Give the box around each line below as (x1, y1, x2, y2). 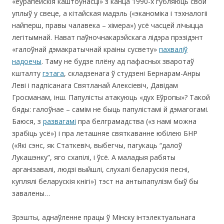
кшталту (12, 68, 42, 78)
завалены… (12, 188, 50, 198)
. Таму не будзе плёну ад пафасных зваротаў (41, 56, 194, 66)
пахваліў (159, 44, 187, 54)
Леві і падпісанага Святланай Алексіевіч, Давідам (12, 80, 178, 90)
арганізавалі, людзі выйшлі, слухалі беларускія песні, (12, 164, 189, 174)
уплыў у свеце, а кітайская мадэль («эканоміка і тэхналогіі (12, 8, 207, 18)
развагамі (43, 116, 76, 126)
